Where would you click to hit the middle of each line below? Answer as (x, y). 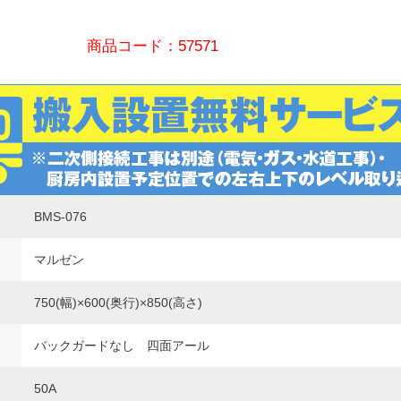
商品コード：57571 (153, 46)
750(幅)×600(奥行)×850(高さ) (118, 302)
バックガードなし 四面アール (121, 345)
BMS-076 (60, 216)
